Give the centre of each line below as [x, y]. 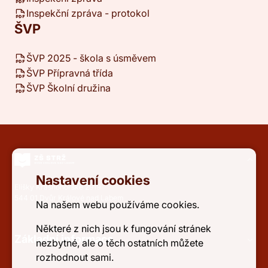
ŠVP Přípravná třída [70, 73]
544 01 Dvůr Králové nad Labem [69, 198]
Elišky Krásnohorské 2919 [57, 187]
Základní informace [64, 239]
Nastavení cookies [93, 180]
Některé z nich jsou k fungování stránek [124, 229]
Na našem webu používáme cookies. [118, 205]
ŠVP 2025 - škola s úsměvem [91, 58]
